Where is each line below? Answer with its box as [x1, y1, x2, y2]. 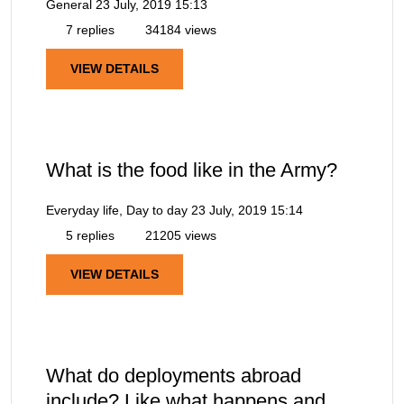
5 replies [62, 227, 115, 243]
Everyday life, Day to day [46, 202, 188, 217]
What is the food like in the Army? [46, 158, 337, 181]
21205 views [142, 227, 216, 243]
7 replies [62, 22, 115, 37]
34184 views [142, 22, 216, 37]
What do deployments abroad [46, 364, 301, 388]
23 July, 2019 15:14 [191, 202, 303, 217]
